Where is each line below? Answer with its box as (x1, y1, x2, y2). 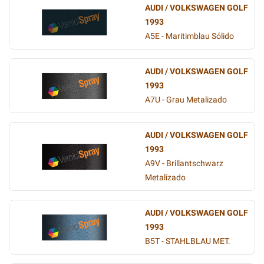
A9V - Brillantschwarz (145, 159, 223, 169)
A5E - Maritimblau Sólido (145, 31, 234, 41)
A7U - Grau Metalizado (145, 95, 227, 105)
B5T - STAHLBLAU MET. (145, 236, 230, 246)
